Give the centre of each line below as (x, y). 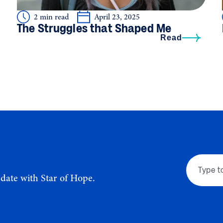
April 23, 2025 (117, 17)
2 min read (51, 17)
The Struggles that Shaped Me (94, 28)
